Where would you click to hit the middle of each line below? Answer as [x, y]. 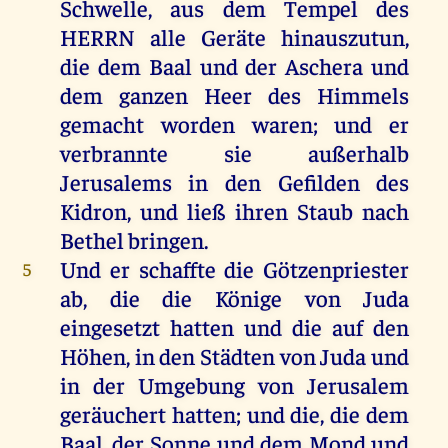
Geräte [234, 37]
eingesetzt [109, 327]
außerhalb [359, 153]
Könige [248, 298]
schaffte [177, 269]
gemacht [101, 124]
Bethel [93, 240]
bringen [165, 240]
